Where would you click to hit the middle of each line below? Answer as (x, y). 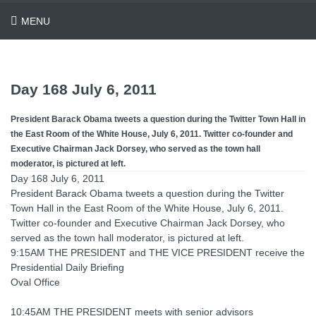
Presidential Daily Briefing (67, 267)
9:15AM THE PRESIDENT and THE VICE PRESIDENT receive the (158, 253)
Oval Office (35, 282)
